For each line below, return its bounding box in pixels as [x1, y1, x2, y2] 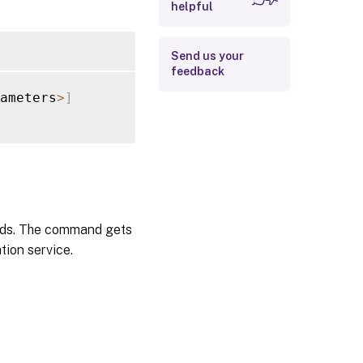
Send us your [171, 49, 244, 62]
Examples [171, 10, 223, 23]
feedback [171, 65, 224, 78]
